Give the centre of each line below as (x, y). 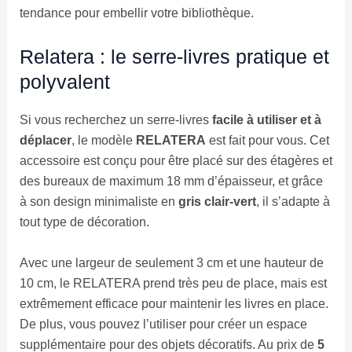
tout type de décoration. (84, 222)
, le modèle (103, 140)
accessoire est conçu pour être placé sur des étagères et (176, 160)
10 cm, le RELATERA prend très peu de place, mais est (173, 283)
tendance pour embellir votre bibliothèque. (136, 13)
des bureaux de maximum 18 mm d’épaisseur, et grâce (171, 181)
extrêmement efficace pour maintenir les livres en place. (174, 303)
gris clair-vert (217, 201)
